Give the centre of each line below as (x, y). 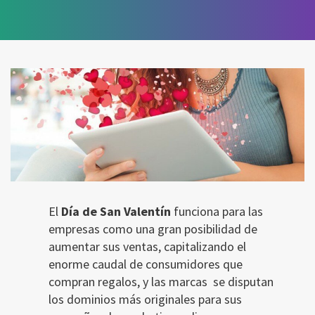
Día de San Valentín (116, 211)
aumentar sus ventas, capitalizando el (147, 246)
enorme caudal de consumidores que (146, 264)
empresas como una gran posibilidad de (153, 229)
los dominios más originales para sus (145, 299)
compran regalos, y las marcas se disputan (161, 281)
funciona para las (217, 211)
